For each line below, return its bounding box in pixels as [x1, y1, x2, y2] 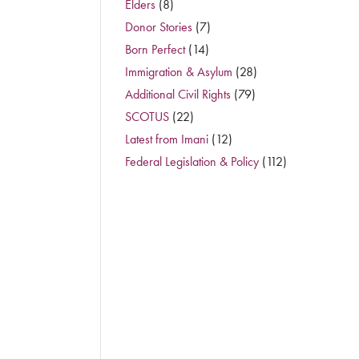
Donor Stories [124, 19, 192, 34]
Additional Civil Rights [124, 87, 231, 102]
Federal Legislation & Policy [124, 154, 259, 169]
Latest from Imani [124, 131, 208, 147]
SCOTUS [124, 109, 169, 124]
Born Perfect [124, 42, 185, 57]
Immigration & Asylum [124, 64, 232, 79]
